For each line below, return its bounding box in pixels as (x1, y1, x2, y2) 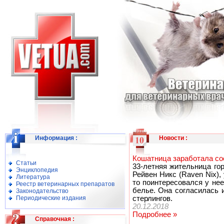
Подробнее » (132, 210, 177, 218)
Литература (16, 173, 50, 180)
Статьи (16, 159, 36, 166)
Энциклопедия (16, 166, 58, 173)
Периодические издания (16, 194, 86, 201)
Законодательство (16, 187, 68, 194)
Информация (35, 134, 74, 141)
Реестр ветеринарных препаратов (16, 180, 114, 187)
